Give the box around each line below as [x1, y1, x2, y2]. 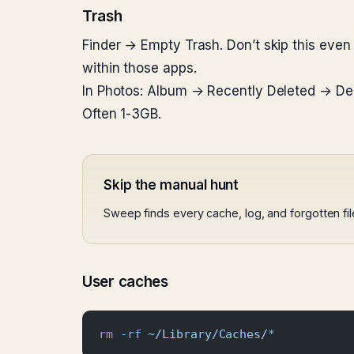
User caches [82, 273, 168, 291]
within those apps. [82, 60, 197, 76]
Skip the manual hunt [104, 177, 239, 193]
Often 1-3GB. [82, 106, 161, 122]
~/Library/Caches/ [141, 328, 268, 341]
